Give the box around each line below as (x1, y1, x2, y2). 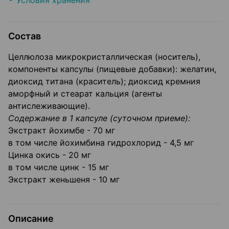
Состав (8, 31, 41, 42)
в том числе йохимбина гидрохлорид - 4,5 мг (8, 138, 194, 148)
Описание (8, 213, 54, 224)
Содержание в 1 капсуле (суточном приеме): (8, 113, 190, 124)
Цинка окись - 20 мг (8, 150, 91, 161)
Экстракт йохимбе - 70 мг (8, 125, 115, 136)
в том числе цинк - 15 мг (8, 162, 109, 173)
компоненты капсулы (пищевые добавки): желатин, (8, 64, 216, 75)
